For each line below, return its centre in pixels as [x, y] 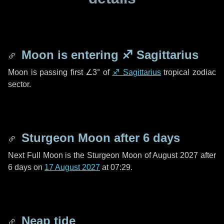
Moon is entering [70, 55]
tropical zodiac [188, 72]
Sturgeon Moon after [80, 138]
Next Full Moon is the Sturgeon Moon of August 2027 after [112, 155]
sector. [19, 84]
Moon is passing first [47, 72]
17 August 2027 [72, 167]
